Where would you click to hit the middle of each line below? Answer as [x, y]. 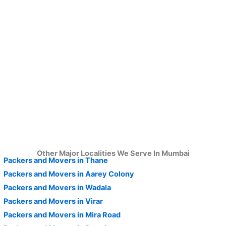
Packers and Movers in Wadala [57, 187]
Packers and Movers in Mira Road [62, 215]
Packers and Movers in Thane [56, 160]
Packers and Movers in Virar [53, 201]
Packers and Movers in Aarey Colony [69, 174]
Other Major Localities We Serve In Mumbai [113, 153]
